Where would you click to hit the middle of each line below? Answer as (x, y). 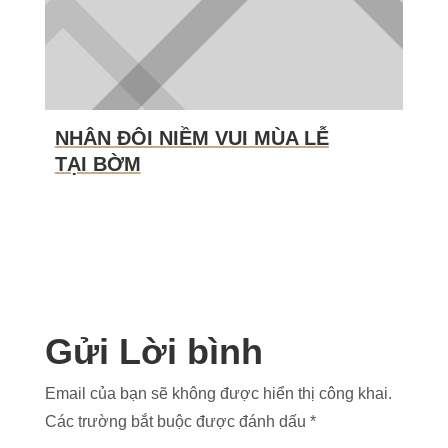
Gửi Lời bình (153, 351)
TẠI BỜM (97, 164)
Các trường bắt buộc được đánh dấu (177, 421)
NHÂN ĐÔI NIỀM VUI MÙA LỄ (191, 138)
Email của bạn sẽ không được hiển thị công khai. (218, 393)
